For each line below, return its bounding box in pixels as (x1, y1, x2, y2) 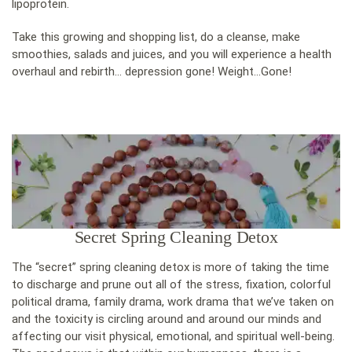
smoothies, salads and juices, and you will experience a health (12, 46, 332, 61)
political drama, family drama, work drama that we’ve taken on (12, 295, 334, 310)
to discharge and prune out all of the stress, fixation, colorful (12, 277, 331, 292)
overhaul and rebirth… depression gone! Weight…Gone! (12, 64, 291, 79)
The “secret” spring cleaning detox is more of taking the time (12, 260, 329, 275)
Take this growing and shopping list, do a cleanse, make (12, 29, 300, 44)
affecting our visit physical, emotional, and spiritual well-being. (12, 329, 335, 344)
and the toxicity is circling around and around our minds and (12, 312, 321, 327)
